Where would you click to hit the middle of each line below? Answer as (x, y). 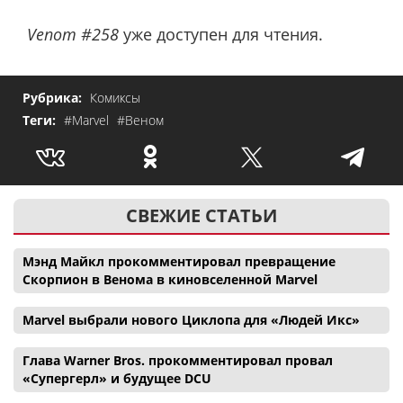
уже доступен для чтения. (221, 34)
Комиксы (115, 97)
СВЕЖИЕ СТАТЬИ (201, 215)
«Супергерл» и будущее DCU (117, 378)
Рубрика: (54, 97)
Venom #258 (73, 34)
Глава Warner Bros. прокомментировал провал (178, 360)
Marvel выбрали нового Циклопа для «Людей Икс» (191, 319)
